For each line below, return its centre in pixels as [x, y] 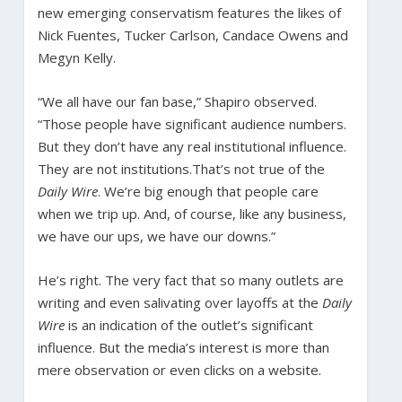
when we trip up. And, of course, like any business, [192, 213]
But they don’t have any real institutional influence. [192, 146]
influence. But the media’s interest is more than [183, 347]
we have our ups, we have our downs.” [156, 236]
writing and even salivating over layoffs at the [179, 302]
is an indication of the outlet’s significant [188, 324]
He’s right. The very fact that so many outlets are [190, 280]
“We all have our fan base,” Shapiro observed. [177, 101]
